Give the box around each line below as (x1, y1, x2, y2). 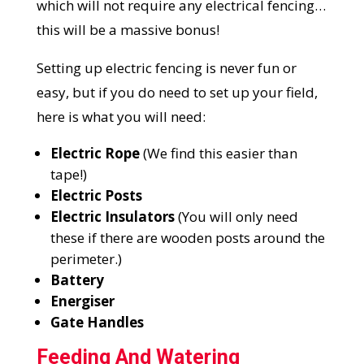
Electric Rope (50, 144, 140, 163)
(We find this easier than (139, 144, 297, 163)
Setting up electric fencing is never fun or (36, 58, 297, 78)
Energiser (50, 292, 115, 311)
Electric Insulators (50, 207, 175, 227)
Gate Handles (50, 313, 144, 332)
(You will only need (174, 207, 298, 227)
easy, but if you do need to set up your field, (36, 83, 318, 102)
